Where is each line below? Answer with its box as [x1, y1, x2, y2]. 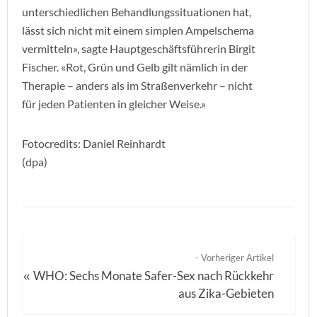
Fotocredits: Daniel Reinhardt [22, 137, 166, 150]
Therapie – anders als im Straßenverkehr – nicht [22, 79, 253, 92]
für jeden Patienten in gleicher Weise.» [22, 97, 206, 110]
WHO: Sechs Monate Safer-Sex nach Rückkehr [33, 268, 275, 283]
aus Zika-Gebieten [178, 286, 275, 301]
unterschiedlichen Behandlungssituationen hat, [22, 5, 251, 18]
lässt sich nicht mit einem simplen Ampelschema [22, 23, 254, 37]
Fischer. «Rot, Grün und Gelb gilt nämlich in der [22, 60, 248, 74]
